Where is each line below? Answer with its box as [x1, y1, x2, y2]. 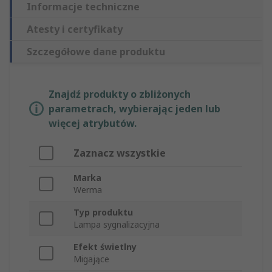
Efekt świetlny [73, 241, 137, 253]
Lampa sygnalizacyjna [73, 219, 160, 231]
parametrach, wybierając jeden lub [49, 102, 220, 116]
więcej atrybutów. [49, 117, 137, 131]
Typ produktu [73, 206, 133, 219]
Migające [73, 253, 109, 265]
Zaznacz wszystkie [73, 146, 166, 160]
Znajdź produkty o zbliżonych [49, 87, 191, 101]
